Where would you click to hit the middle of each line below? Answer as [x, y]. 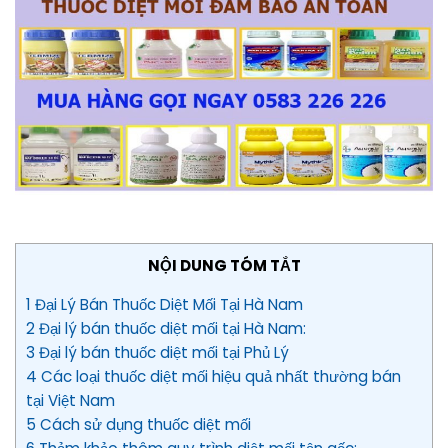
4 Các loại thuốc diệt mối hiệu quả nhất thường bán [213, 376]
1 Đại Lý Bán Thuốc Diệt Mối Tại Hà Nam [164, 304]
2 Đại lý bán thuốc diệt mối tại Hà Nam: [166, 328]
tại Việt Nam [70, 400]
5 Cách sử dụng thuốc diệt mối [138, 424]
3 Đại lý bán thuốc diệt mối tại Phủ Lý [157, 352]
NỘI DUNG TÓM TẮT [224, 265]
